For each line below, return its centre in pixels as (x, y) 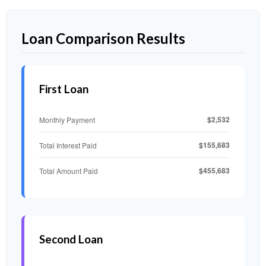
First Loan (64, 89)
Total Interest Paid (68, 145)
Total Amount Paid (69, 170)
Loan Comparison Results (103, 38)
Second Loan (71, 239)
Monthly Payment (67, 119)
